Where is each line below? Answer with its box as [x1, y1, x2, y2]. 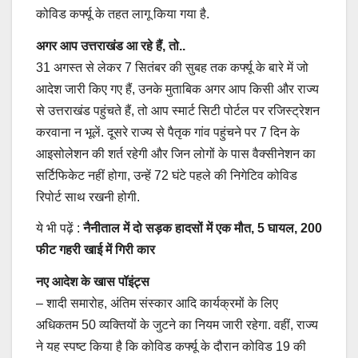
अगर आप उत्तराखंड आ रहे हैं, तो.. [36, 38, 185, 53]
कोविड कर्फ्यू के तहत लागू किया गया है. [36, 6, 209, 21]
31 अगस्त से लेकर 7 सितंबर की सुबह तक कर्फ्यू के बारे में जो [36, 60, 308, 74]
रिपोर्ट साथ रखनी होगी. [36, 189, 140, 204]
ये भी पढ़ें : [36, 221, 83, 236]
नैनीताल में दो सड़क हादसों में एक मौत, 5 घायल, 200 [83, 221, 322, 236]
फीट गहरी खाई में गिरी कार [36, 243, 155, 257]
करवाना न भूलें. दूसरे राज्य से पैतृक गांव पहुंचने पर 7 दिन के [36, 125, 300, 139]
